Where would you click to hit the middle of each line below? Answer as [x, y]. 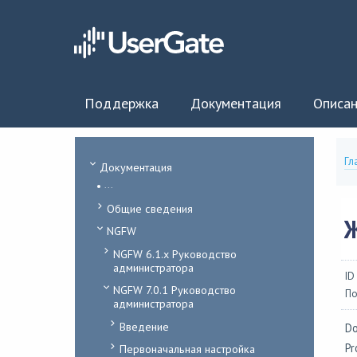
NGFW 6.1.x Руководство [175, 253]
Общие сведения [149, 209]
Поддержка [121, 103]
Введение [144, 326]
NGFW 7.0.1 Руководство [174, 290]
